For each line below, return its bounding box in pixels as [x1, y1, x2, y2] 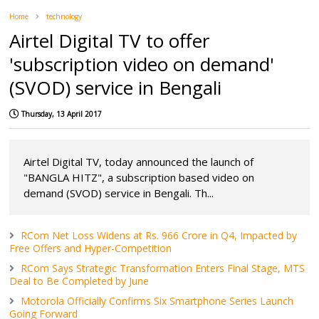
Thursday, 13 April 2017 [21, 108, 103, 119]
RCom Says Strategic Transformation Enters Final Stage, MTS [21, 261, 305, 275]
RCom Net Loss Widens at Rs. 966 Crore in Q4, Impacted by [21, 228, 298, 242]
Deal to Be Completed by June [9, 273, 150, 288]
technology [46, 11, 83, 21]
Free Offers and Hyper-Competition [9, 241, 172, 255]
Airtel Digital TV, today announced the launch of [23, 154, 254, 169]
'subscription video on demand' [9, 51, 275, 77]
